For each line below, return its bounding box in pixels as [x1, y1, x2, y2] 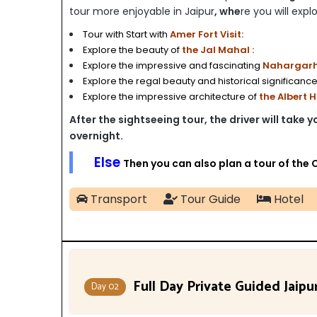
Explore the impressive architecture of [83, 90, 257, 103]
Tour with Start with [83, 28, 168, 41]
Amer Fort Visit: [168, 28, 243, 41]
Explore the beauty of [83, 43, 180, 57]
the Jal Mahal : [180, 43, 254, 57]
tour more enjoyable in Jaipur [69, 4, 214, 18]
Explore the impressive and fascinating [83, 59, 260, 72]
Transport [88, 191, 147, 207]
